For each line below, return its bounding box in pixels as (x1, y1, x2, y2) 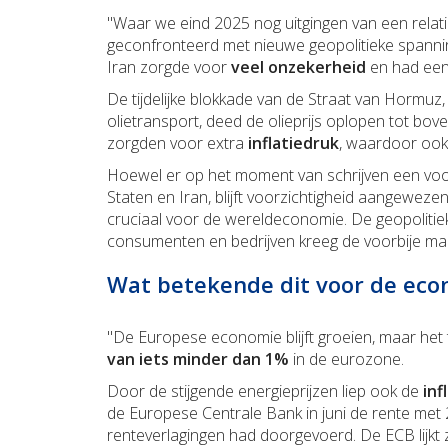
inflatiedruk (244, 132, 339, 155)
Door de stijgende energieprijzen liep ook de (107, 380, 423, 403)
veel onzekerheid (231, 56, 366, 79)
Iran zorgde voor (107, 56, 231, 79)
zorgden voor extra (107, 132, 244, 155)
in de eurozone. (289, 348, 408, 371)
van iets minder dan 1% (107, 348, 289, 371)
